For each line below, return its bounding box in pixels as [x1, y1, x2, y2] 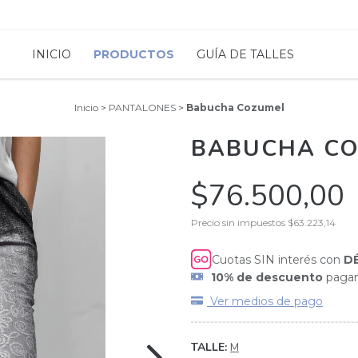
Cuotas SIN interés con [212, 252, 344, 267]
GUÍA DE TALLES [197, 47, 294, 62]
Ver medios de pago [207, 294, 323, 308]
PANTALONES [108, 101, 176, 113]
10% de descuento [211, 270, 323, 284]
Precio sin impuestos [191, 217, 288, 229]
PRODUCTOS [93, 47, 174, 62]
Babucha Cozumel [185, 101, 284, 113]
